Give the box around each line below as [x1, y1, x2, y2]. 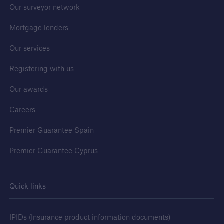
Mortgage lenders [9, 23, 68, 33]
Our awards [9, 84, 48, 94]
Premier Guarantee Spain [9, 125, 94, 135]
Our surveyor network [9, 2, 80, 12]
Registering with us [9, 64, 74, 74]
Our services [9, 43, 50, 53]
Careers [9, 105, 35, 115]
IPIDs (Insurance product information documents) [9, 212, 170, 222]
